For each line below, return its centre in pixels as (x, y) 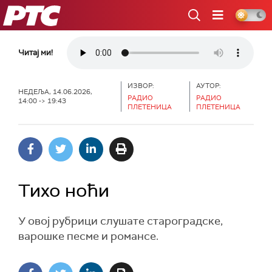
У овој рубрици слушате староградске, (121, 221)
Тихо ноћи (64, 190)
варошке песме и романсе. (88, 236)
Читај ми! (36, 53)
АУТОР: (209, 86)
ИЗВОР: (141, 86)
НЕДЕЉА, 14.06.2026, (56, 92)
